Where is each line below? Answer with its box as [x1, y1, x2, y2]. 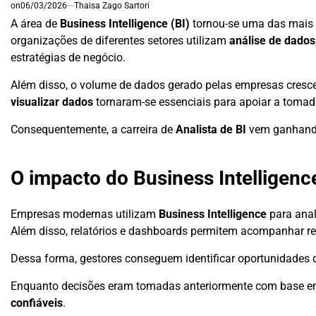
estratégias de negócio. [11, 50, 126, 64]
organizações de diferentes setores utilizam [11, 33, 229, 47]
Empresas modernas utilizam [11, 207, 159, 221]
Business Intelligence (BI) [60, 16, 190, 30]
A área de [11, 16, 60, 30]
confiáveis [11, 296, 63, 310]
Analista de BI [176, 122, 246, 136]
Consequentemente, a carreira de [11, 122, 176, 136]
